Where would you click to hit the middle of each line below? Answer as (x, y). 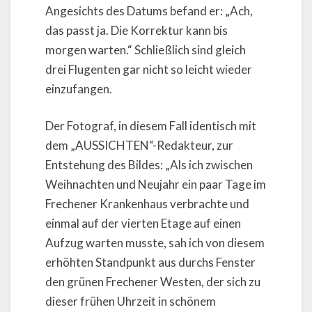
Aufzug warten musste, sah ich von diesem (155, 243)
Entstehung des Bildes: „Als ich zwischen (149, 165)
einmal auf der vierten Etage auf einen (143, 224)
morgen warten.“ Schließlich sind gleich (146, 49)
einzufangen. (79, 88)
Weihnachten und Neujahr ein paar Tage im (156, 185)
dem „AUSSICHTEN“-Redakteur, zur (139, 146)
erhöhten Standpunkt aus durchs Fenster (150, 263)
